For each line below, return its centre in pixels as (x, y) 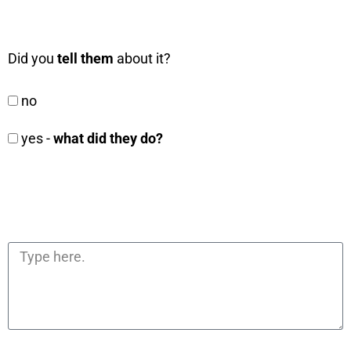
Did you (33, 58)
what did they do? (108, 138)
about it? (144, 58)
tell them (87, 58)
